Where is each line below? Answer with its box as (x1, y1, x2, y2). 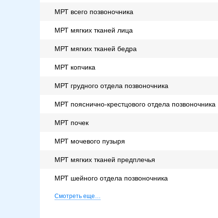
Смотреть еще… (54, 193, 101, 200)
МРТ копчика (54, 63, 95, 72)
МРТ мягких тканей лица (54, 26, 133, 35)
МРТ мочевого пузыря (54, 137, 125, 145)
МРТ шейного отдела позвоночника (54, 174, 168, 182)
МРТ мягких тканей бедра (54, 45, 137, 53)
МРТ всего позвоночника (54, 8, 133, 16)
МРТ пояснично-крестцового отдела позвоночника (54, 100, 216, 109)
